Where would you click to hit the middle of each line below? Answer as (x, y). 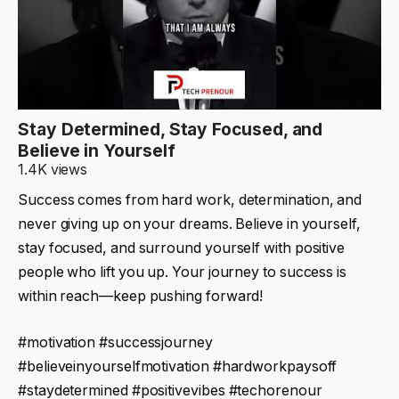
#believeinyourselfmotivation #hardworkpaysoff (178, 366)
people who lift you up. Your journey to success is (183, 272)
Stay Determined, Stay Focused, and (171, 129)
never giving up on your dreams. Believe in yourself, (189, 224)
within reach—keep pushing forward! (141, 296)
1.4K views (53, 170)
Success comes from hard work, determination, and (190, 200)
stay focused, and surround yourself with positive (182, 248)
